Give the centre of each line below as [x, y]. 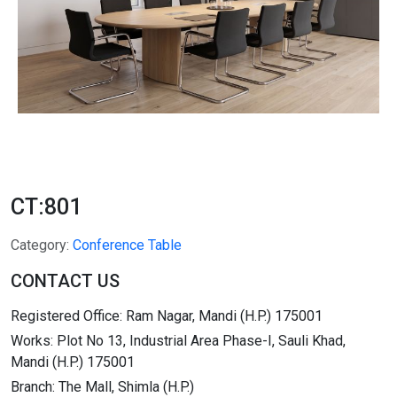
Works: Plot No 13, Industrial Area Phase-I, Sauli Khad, [178, 341]
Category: [42, 245]
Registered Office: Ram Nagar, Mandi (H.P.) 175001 [167, 316]
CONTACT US [65, 281]
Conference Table [127, 245]
